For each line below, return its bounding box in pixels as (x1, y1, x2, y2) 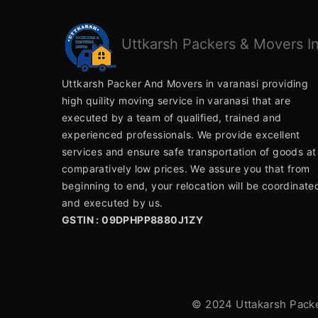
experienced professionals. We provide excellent (62, 128, 300, 141)
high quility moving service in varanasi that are (62, 94, 291, 106)
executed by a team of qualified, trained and (62, 111, 282, 124)
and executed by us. (62, 197, 163, 209)
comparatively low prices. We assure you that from (62, 163, 310, 175)
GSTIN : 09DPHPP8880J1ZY (62, 214, 204, 226)
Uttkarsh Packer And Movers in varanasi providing (62, 77, 309, 89)
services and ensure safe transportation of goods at (62, 146, 317, 158)
